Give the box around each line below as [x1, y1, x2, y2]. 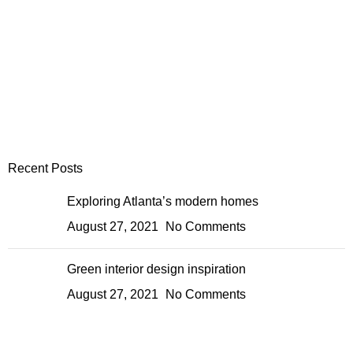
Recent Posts [8, 162, 83, 176]
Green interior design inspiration [67, 262, 246, 277]
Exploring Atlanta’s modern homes [67, 195, 258, 209]
